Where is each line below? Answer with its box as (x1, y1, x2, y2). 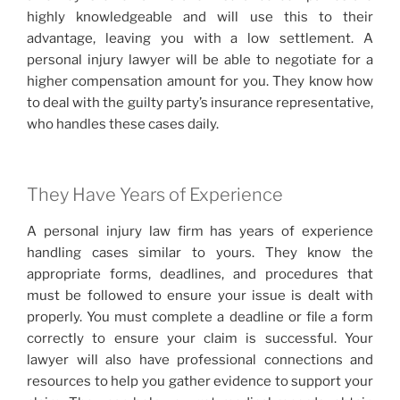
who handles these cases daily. (27, 116, 219, 133)
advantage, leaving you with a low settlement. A (27, 30, 373, 47)
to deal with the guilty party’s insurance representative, (27, 95, 373, 112)
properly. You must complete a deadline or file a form (27, 308, 373, 325)
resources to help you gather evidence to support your (27, 372, 373, 389)
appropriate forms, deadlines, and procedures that (27, 265, 373, 282)
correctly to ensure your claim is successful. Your (27, 329, 373, 346)
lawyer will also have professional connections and (27, 351, 373, 368)
